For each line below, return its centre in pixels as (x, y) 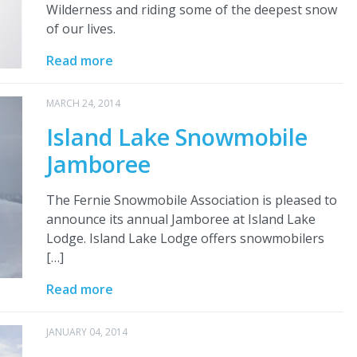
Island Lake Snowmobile (177, 137)
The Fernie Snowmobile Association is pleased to (191, 200)
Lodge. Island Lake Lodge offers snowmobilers (185, 239)
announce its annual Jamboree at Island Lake (180, 220)
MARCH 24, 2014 (83, 104)
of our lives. (80, 29)
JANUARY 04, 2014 (86, 332)
